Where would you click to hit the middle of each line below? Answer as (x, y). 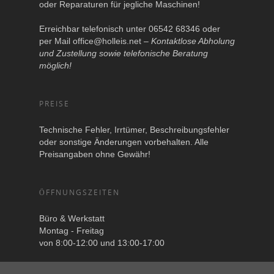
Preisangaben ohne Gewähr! (95, 154)
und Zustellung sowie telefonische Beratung (124, 54)
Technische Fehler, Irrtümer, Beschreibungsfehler (134, 130)
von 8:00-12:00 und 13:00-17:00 (102, 243)
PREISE (54, 104)
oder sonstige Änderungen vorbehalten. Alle (124, 142)
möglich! (55, 66)
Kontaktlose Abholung (193, 41)
